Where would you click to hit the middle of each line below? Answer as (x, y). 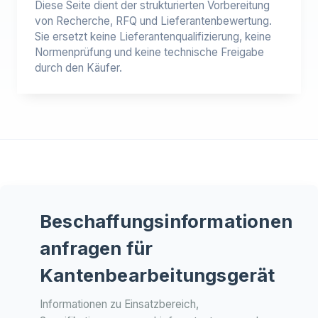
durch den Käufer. (78, 68)
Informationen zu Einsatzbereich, (119, 304)
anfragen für (97, 248)
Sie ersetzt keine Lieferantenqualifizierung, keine (153, 37)
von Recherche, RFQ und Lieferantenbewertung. (153, 21)
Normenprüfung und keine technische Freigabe (149, 52)
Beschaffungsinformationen (166, 221)
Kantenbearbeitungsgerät (158, 275)
